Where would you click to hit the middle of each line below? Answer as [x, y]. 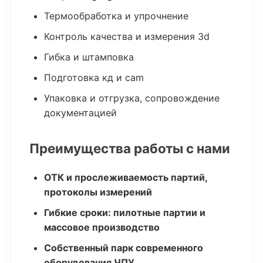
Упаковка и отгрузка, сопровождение [132, 98]
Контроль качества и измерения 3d [127, 36]
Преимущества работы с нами [130, 148]
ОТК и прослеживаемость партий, [126, 177]
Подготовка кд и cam [94, 77]
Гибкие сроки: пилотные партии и [125, 213]
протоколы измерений [98, 192]
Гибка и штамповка [89, 57]
